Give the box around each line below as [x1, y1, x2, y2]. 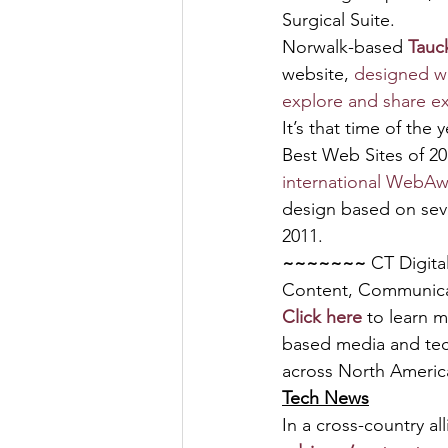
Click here [282, 306, 362, 328]
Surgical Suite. [282, 9, 395, 31]
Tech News [282, 387, 369, 409]
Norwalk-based [282, 36, 408, 58]
